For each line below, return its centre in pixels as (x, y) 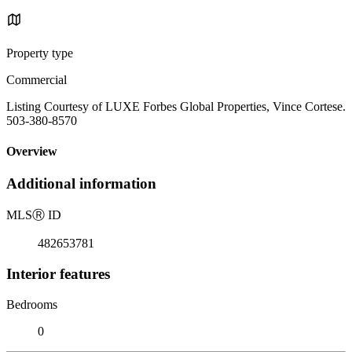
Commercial (37, 79)
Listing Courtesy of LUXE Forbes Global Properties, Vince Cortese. (176, 106)
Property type (40, 53)
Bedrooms (32, 304)
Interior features (58, 273)
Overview (32, 152)
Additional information (81, 184)
